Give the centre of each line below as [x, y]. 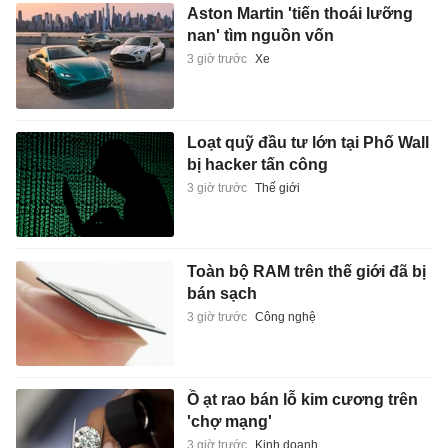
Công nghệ [285, 316]
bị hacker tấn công [257, 165]
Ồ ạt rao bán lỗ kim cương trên [302, 400]
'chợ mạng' [229, 422]
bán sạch [221, 293]
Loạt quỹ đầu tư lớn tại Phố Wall [307, 143]
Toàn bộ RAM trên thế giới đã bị [306, 271]
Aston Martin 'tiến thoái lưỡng [299, 14]
